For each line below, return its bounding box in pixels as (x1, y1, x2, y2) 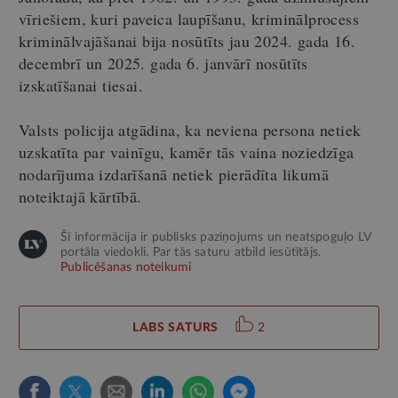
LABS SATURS (132, 321, 219, 334)
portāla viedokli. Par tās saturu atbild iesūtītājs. (60, 245, 322, 259)
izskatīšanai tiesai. (19, 74, 143, 96)
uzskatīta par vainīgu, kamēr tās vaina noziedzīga (19, 140, 354, 163)
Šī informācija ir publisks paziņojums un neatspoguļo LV (60, 230, 371, 243)
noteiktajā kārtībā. (19, 185, 142, 207)
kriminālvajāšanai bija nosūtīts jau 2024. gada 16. (19, 29, 355, 52)
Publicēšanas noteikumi (60, 260, 192, 274)
